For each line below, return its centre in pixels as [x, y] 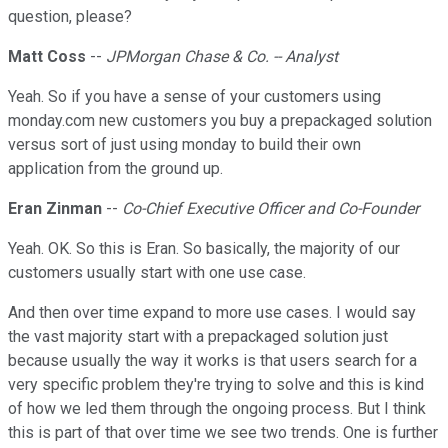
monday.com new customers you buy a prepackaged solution [220, 121]
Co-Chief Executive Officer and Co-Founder [270, 209]
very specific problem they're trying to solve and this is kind [216, 385]
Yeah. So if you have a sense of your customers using [194, 97]
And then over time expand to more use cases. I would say [212, 313]
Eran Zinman [55, 209]
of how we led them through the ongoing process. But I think [217, 409]
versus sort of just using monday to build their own [184, 145]
